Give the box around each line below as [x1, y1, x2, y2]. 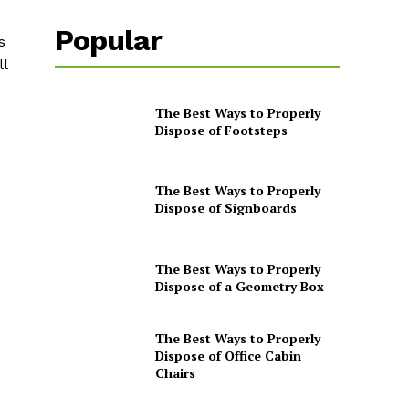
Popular [55, 23, 163, 58]
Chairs [154, 363, 195, 382]
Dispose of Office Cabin [154, 346, 301, 364]
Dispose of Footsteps [154, 121, 288, 139]
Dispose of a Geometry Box [154, 277, 324, 295]
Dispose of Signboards [154, 199, 297, 217]
